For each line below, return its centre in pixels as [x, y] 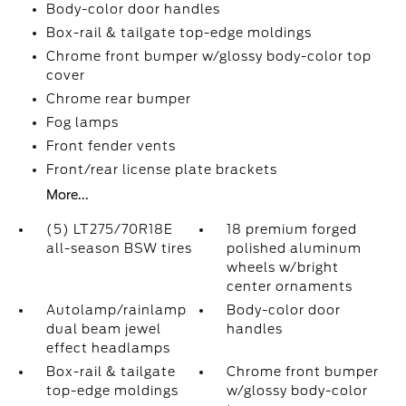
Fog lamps [82, 122]
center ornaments [290, 286]
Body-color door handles [133, 9]
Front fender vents [111, 146]
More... [67, 195]
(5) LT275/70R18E [109, 229]
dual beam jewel [103, 329]
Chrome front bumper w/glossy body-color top [208, 56]
